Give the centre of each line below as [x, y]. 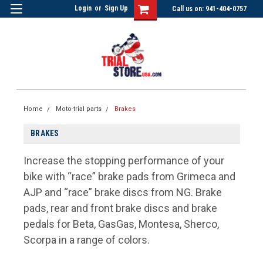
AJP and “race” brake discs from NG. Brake [123, 192]
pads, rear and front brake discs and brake [121, 208]
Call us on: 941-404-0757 [209, 9]
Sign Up [116, 8]
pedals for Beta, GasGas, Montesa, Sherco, [122, 224]
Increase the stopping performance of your [124, 161]
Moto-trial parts [79, 109]
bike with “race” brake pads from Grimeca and [130, 176]
